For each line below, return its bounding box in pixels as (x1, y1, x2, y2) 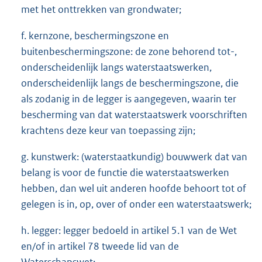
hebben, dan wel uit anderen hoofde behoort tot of (21, 181, 246, 195)
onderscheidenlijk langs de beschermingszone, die (21, 76, 239, 89)
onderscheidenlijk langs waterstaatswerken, (21, 60, 212, 74)
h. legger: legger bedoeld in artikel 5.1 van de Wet (21, 223, 237, 237)
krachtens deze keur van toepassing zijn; (21, 123, 195, 137)
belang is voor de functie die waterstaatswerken (21, 166, 229, 179)
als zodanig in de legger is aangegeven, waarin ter (21, 92, 236, 105)
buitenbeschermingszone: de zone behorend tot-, (21, 44, 237, 58)
